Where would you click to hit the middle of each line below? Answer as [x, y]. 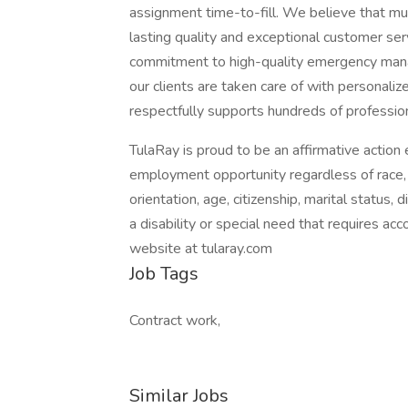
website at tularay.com [201, 249]
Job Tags [164, 274]
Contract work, [175, 321]
